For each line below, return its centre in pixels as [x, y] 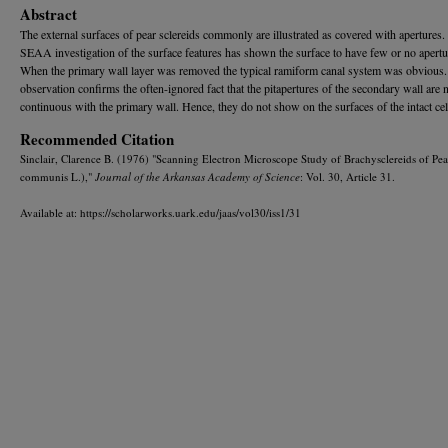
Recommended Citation [97, 138]
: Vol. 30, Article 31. [347, 176]
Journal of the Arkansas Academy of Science [197, 176]
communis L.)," [57, 176]
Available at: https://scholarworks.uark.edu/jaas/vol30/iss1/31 [160, 212]
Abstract [48, 13]
